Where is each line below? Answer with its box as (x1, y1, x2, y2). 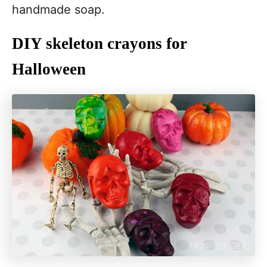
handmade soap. (12, 2, 105, 17)
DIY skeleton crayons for (12, 35, 187, 52)
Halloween (12, 60, 86, 78)
